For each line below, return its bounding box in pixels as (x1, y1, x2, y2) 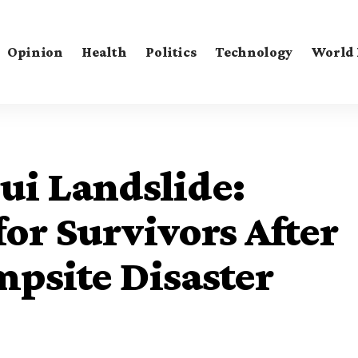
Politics (145, 43, 197, 60)
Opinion (6, 43, 63, 60)
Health (82, 43, 127, 60)
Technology (215, 43, 292, 60)
